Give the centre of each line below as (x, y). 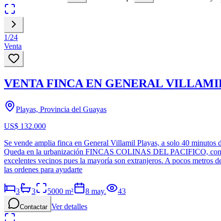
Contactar (34, 207)
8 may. (96, 191)
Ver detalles (69, 206)
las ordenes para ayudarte (43, 169)
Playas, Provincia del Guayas (61, 109)
